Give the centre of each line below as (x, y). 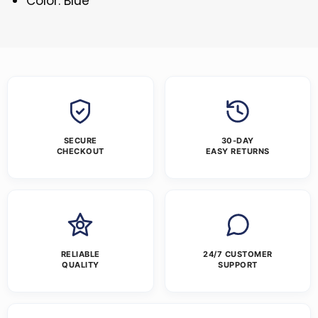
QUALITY (81, 265)
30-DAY (237, 141)
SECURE (80, 141)
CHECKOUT (80, 152)
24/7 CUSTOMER (238, 254)
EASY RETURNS (237, 152)
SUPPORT (238, 265)
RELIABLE (80, 254)
